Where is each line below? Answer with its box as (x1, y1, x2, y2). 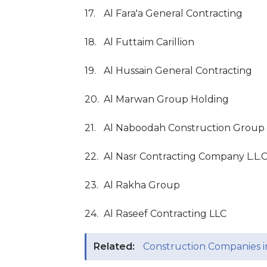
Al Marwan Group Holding (104, 94, 229, 105)
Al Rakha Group (104, 179, 180, 191)
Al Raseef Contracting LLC (104, 208, 226, 219)
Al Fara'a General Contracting (104, 8, 243, 19)
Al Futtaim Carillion (104, 36, 194, 48)
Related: (94, 241, 135, 252)
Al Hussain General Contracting (104, 65, 252, 76)
